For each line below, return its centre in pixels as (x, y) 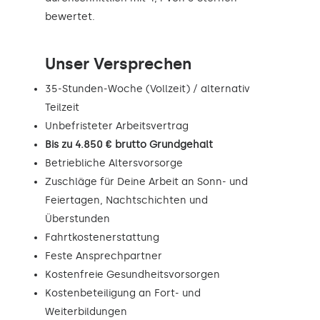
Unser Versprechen (118, 64)
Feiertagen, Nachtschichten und (126, 200)
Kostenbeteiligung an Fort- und (123, 293)
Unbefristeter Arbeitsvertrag (117, 126)
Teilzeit (62, 107)
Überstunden (77, 219)
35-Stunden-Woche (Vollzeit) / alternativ (147, 89)
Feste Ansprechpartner (104, 256)
